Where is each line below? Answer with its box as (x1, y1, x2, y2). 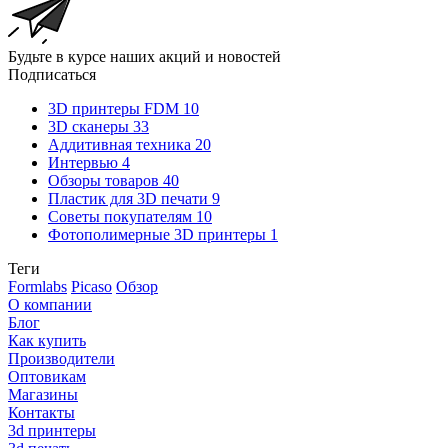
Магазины (8, 385, 78, 403)
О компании (8, 295, 92, 313)
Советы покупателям (48, 207, 192, 225)
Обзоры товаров (48, 171, 159, 189)
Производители (8, 349, 115, 367)
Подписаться (8, 65, 96, 83)
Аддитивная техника (48, 135, 191, 153)
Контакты (8, 403, 75, 421)
